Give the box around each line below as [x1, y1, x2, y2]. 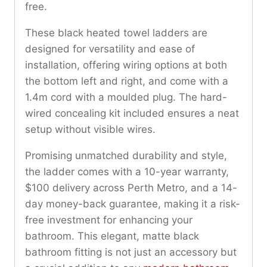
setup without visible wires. [25, 123, 156, 136]
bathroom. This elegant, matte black [25, 230, 199, 243]
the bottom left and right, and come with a [25, 75, 228, 88]
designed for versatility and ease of [25, 43, 195, 55]
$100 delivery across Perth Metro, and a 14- [25, 182, 237, 194]
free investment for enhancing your [25, 214, 193, 226]
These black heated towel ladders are [25, 27, 207, 39]
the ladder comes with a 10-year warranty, [25, 166, 229, 178]
